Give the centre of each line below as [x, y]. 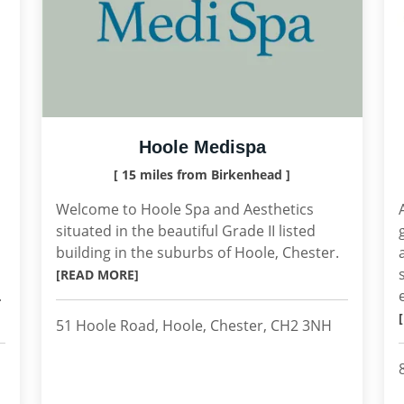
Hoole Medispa [202, 147]
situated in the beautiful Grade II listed [186, 231]
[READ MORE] [97, 275]
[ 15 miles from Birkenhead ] [202, 174]
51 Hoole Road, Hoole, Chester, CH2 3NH [194, 326]
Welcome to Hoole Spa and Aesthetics [185, 209]
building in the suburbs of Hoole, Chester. [197, 252]
